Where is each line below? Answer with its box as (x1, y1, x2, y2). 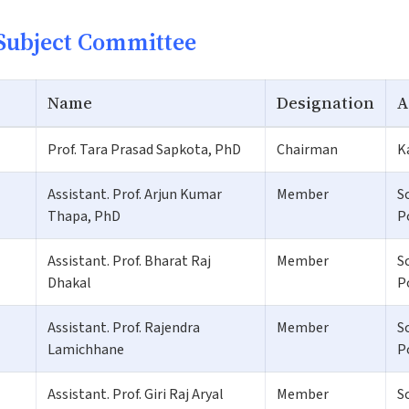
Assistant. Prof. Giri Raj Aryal (47, 383, 224, 404)
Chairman (277, 139, 338, 160)
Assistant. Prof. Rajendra (47, 317, 200, 338)
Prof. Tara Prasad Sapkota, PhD (47, 139, 241, 160)
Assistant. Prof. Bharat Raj (47, 250, 211, 271)
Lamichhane (47, 339, 124, 360)
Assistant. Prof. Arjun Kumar (47, 184, 222, 204)
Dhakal (47, 272, 91, 293)
